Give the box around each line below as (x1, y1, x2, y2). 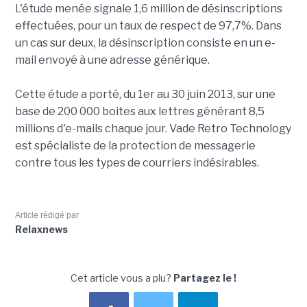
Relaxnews (14, 223, 68, 236)
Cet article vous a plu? (71, 272, 173, 284)
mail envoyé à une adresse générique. (14, 53, 210, 67)
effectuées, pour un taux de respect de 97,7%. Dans (14, 19, 282, 33)
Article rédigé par (14, 210, 79, 221)
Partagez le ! (173, 272, 236, 284)
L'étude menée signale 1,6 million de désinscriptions (14, 2, 282, 16)
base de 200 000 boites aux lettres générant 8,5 (14, 105, 265, 119)
